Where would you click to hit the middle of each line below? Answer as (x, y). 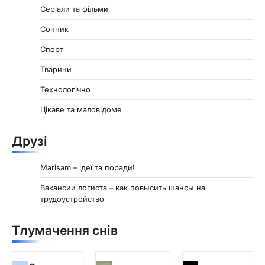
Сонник (54, 29)
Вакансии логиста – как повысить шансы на (123, 188)
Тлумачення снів (65, 231)
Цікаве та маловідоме (81, 110)
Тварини (56, 70)
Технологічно (65, 90)
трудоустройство (72, 199)
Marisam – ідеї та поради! (88, 168)
